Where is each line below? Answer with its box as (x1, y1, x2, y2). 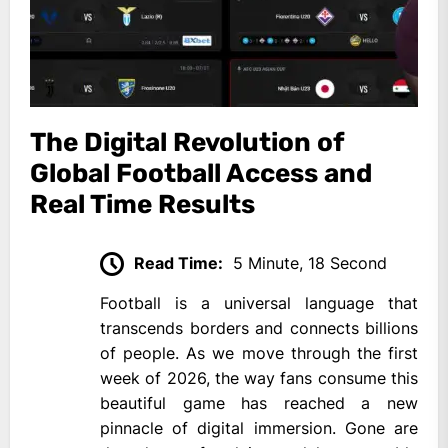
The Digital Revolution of (30, 126, 343, 158)
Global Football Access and (30, 157, 372, 189)
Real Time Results (30, 188, 255, 220)
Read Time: (134, 252, 223, 273)
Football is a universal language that (100, 293, 418, 314)
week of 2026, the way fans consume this (100, 368, 418, 389)
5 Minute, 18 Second (233, 252, 387, 273)
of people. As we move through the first (100, 343, 418, 364)
